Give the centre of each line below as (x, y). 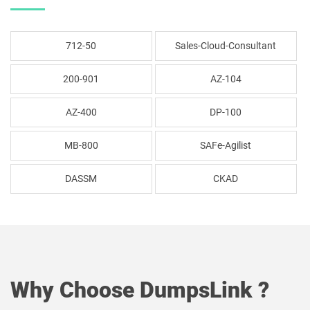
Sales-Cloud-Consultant (226, 46)
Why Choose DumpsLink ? (140, 290)
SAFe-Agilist (226, 145)
